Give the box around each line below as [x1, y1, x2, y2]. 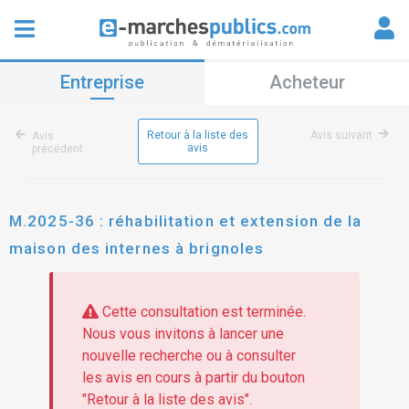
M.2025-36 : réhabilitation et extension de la [9, 212, 362, 230]
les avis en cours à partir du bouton [81, 369, 305, 387]
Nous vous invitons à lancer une [81, 325, 284, 343]
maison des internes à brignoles [9, 239, 265, 257]
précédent [32, 142, 83, 155]
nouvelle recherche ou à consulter [81, 347, 296, 365]
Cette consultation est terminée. [98, 303, 306, 321]
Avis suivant [310, 129, 372, 142]
